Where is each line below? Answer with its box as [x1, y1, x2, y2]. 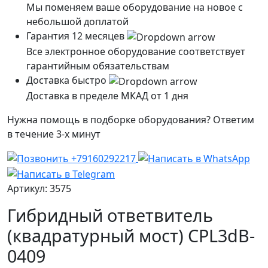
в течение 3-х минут [7, 127, 100, 141]
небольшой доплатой [26, 15, 129, 29]
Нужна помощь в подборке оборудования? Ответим [7, 112, 254, 126]
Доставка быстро [26, 73, 109, 87]
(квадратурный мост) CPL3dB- [7, 223, 255, 247]
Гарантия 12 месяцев [26, 29, 127, 43]
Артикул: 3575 [7, 181, 71, 195]
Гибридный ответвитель [7, 203, 213, 227]
